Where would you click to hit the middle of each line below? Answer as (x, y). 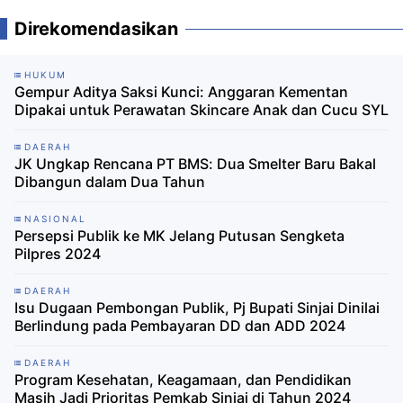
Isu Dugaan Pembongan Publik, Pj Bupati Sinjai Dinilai (197, 308)
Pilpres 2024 (58, 254)
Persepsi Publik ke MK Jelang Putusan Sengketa (179, 236)
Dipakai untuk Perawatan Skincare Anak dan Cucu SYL (201, 110)
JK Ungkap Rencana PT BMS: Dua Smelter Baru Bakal (195, 164)
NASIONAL (55, 219)
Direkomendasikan (96, 29)
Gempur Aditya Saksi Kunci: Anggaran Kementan (181, 92)
